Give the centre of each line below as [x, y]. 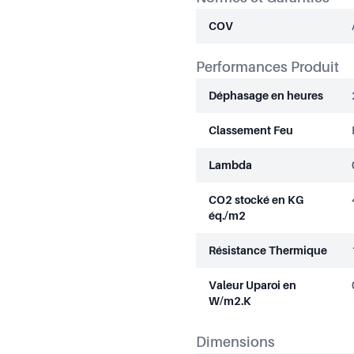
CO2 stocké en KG [256, 200]
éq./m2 [227, 215]
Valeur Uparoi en [252, 285]
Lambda [230, 165]
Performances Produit [267, 67]
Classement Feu [251, 130]
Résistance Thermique [268, 250]
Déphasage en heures [266, 95]
